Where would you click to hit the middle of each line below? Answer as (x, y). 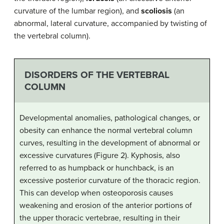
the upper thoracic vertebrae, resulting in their (100, 218)
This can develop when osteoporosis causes (96, 193)
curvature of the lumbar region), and (77, 11)
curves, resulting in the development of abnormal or (110, 143)
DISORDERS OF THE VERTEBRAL (97, 74)
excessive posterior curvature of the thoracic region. (110, 180)
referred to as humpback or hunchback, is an (97, 168)
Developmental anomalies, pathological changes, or (110, 118)
